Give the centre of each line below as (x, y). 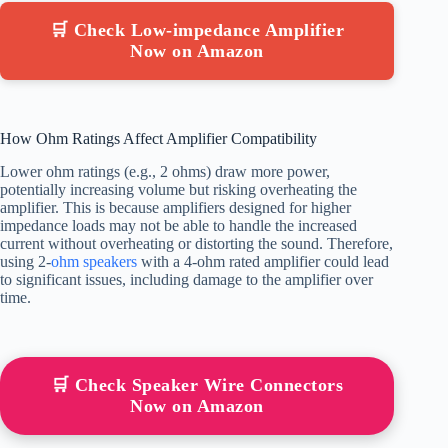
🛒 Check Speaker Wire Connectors (197, 384)
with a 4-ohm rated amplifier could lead (263, 261)
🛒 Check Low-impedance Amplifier (197, 30)
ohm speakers (94, 261)
